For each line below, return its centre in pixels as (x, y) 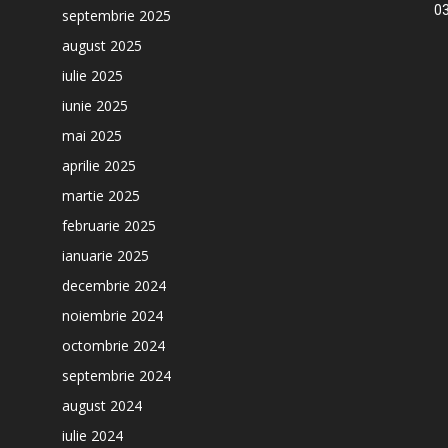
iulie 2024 (92, 435)
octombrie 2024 (113, 345)
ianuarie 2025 (105, 255)
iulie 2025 (92, 75)
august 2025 (102, 45)
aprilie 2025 (99, 165)
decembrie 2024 (114, 285)
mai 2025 (92, 135)
